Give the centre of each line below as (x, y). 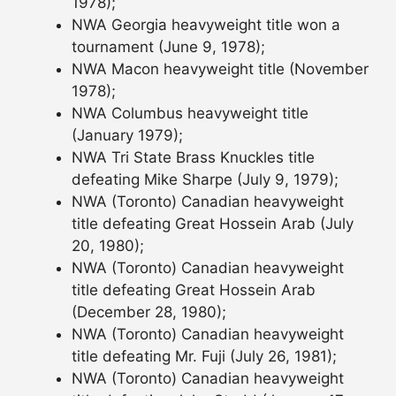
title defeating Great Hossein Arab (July (213, 224)
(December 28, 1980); (149, 312)
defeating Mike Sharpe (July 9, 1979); (205, 180)
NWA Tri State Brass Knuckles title (193, 158)
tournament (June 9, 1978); (168, 47)
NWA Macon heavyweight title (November (220, 69)
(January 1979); (127, 136)
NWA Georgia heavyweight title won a (206, 25)
